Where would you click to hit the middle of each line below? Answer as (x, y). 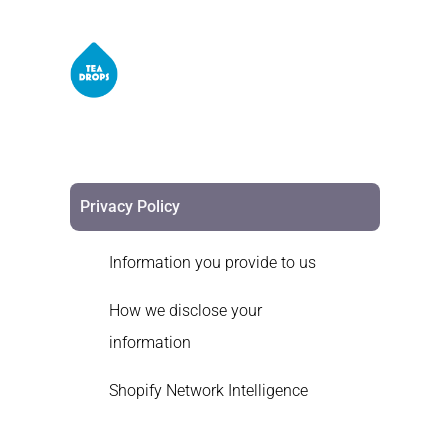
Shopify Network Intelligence (208, 391)
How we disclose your (185, 311)
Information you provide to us (212, 263)
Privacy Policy (129, 207)
